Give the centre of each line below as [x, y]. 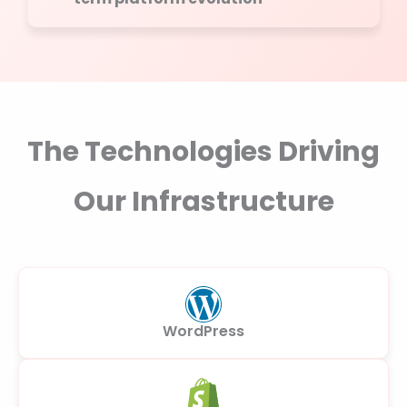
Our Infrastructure [203, 202]
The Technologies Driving [203, 152]
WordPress [203, 331]
